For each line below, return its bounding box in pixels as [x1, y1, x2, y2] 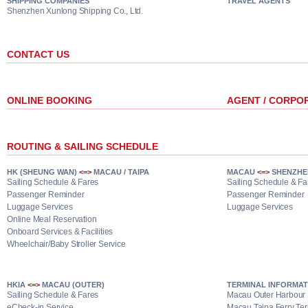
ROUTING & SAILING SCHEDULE [7, 141, 158, 152]
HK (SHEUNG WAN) [7, 168, 79, 176]
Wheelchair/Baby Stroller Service [7, 239, 126, 249]
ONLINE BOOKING [7, 95, 92, 106]
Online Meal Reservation [7, 214, 97, 224]
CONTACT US [7, 49, 69, 60]
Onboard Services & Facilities [7, 227, 113, 236]
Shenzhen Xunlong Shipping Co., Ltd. [7, 6, 143, 16]
